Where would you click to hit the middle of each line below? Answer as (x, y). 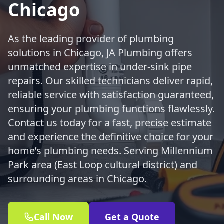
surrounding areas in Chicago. (77, 179)
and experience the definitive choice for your (111, 137)
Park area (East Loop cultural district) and (103, 165)
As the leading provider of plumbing (91, 39)
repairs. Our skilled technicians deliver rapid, (110, 81)
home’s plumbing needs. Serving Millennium (110, 151)
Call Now (53, 217)
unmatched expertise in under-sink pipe (100, 67)
